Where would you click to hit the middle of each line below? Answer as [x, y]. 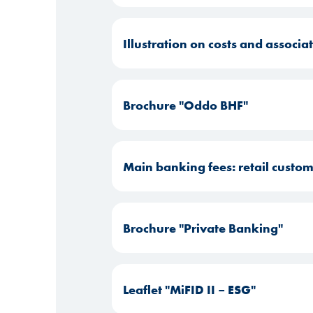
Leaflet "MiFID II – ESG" [189, 289]
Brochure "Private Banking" [203, 228]
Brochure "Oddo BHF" [185, 105]
